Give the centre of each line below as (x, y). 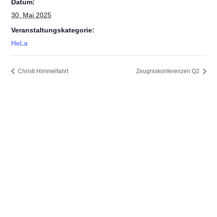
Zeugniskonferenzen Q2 (168, 71)
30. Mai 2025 (31, 15)
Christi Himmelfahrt (42, 71)
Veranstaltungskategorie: (53, 30)
